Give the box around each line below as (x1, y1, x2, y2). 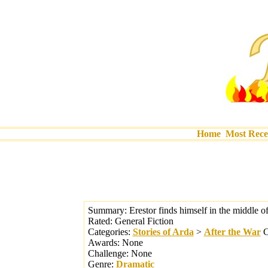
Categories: (87, 227, 130, 237)
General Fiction (112, 216, 173, 226)
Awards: (87, 237, 122, 248)
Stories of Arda (132, 227, 194, 237)
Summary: (87, 205, 129, 215)
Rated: (87, 216, 112, 226)
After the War (203, 227, 261, 237)
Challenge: (87, 248, 131, 258)
